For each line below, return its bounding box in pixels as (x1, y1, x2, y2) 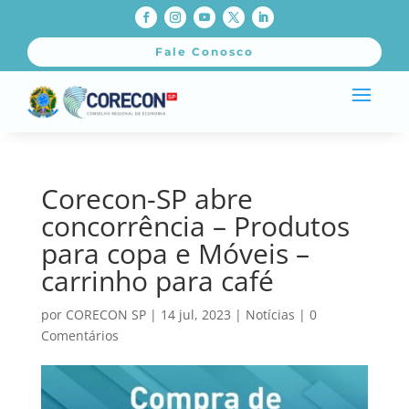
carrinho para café (40, 261, 274, 299)
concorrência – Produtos (40, 206, 350, 245)
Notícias (245, 305, 295, 323)
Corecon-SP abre (40, 179, 253, 217)
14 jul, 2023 (160, 305, 231, 323)
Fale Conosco (155, 45, 254, 59)
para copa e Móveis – (40, 234, 309, 272)
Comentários (40, 326, 119, 344)
